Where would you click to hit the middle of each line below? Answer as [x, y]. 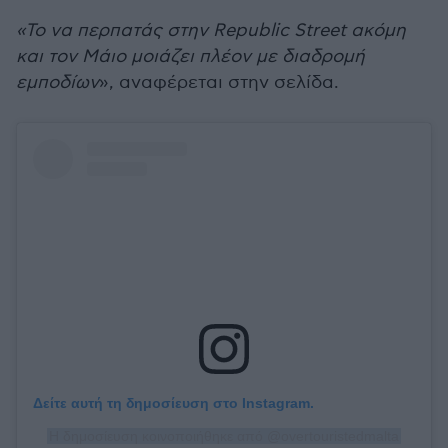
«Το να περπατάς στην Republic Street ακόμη [211, 30]
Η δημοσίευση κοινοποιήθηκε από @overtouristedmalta [224, 436]
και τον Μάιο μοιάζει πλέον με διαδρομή [190, 56]
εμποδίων [57, 82]
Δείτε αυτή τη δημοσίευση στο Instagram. [173, 403]
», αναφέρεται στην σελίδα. [219, 82]
